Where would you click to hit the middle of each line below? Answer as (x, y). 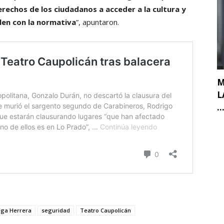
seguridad (56, 210)
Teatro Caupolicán (105, 210)
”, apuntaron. (97, 22)
